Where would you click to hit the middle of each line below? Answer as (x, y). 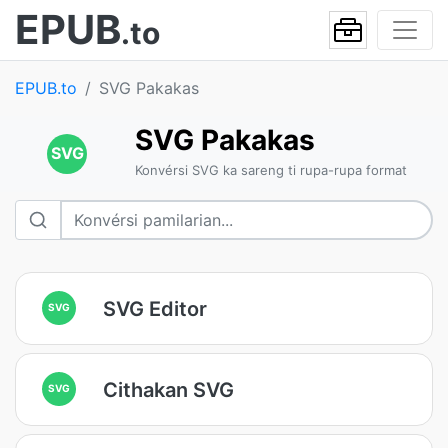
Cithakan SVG (168, 389)
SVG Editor (155, 308)
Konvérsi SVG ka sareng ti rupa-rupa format (270, 170)
